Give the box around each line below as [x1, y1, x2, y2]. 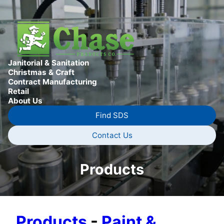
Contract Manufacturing [8, 76, 97, 86]
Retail [8, 86, 29, 96]
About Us [8, 95, 42, 105]
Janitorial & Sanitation [8, 57, 89, 67]
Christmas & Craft [8, 67, 74, 77]
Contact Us [91, 130, 132, 140]
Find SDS [95, 110, 128, 120]
